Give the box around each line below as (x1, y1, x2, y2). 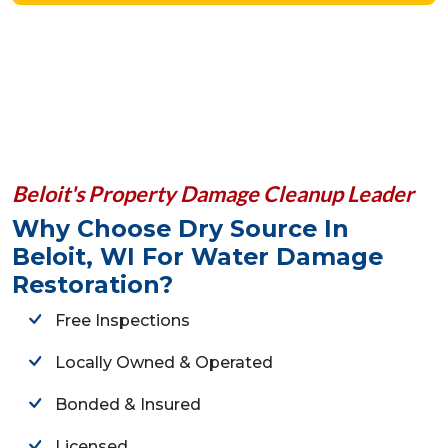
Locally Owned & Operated (55, 352, 274, 372)
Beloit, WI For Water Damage (12, 242, 383, 272)
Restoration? (12, 270, 173, 300)
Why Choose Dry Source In (12, 214, 349, 244)
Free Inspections (55, 310, 191, 330)
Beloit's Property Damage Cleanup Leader (12, 181, 414, 208)
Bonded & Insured (55, 394, 202, 414)
